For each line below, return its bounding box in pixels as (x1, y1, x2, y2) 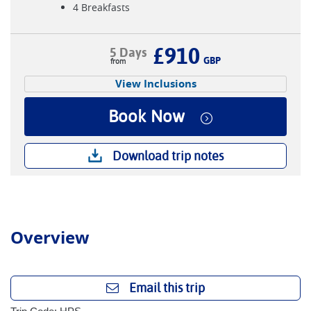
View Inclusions (115, 76, 196, 91)
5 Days (109, 45, 146, 60)
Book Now (108, 107, 185, 126)
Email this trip (129, 280, 205, 295)
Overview (10, 226, 90, 249)
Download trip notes (112, 149, 224, 163)
